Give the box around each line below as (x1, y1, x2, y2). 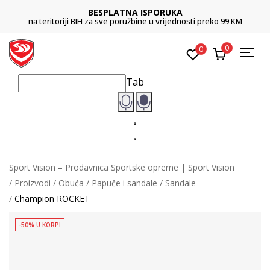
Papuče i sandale (92, 177, 157, 189)
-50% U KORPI (19, 220, 61, 229)
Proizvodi (14, 177, 51, 189)
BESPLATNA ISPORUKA (87, 7, 183, 18)
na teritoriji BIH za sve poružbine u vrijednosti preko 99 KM (28, 16, 242, 27)
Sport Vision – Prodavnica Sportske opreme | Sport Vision (9, 161, 234, 173)
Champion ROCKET (14, 192, 90, 204)
